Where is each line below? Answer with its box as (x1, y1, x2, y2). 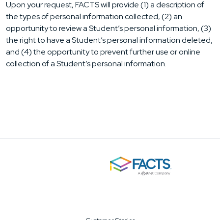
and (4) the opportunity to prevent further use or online (6, 47, 200, 57)
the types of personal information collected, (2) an (6, 11, 182, 22)
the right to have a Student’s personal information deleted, (6, 35, 213, 46)
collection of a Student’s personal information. (6, 58, 166, 69)
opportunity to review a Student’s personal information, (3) (6, 23, 211, 34)
